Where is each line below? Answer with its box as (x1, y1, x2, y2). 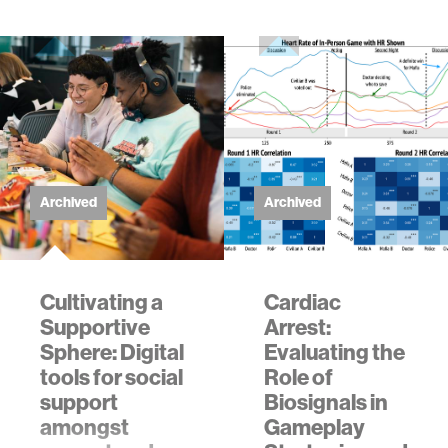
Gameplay (264, 414, 365, 442)
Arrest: (264, 314, 331, 342)
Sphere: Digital (40, 339, 184, 367)
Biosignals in (264, 389, 388, 417)
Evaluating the (264, 339, 405, 367)
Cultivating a (40, 289, 163, 317)
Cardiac (264, 289, 341, 317)
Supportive (40, 314, 150, 342)
